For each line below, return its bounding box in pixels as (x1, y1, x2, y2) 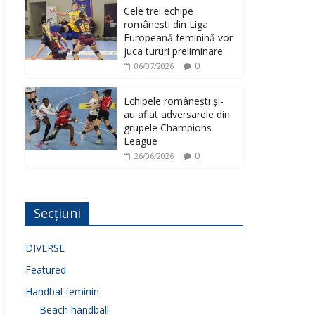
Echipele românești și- (124, 94, 224, 108)
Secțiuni (34, 204, 81, 221)
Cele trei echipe (124, 4, 193, 18)
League (124, 134, 157, 148)
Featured (25, 262, 66, 276)
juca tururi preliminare (124, 44, 223, 58)
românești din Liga (124, 17, 208, 31)
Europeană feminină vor (124, 30, 233, 44)
